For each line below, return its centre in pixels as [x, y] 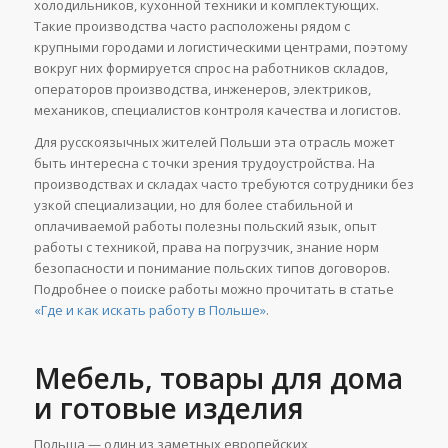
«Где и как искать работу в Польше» [149, 309]
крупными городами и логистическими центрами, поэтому [220, 46]
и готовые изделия [168, 407]
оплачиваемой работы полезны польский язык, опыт [205, 225]
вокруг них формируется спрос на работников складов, [210, 67]
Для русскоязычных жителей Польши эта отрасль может [214, 141]
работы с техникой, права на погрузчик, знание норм [206, 246]
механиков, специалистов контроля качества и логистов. [217, 109]
